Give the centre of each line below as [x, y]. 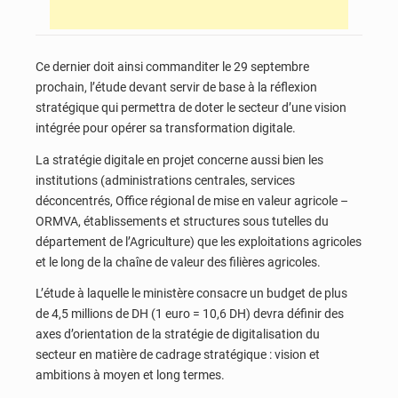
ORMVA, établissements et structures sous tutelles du [182, 221]
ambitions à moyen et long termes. [130, 375]
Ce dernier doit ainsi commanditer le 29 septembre [172, 66]
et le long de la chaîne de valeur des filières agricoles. [178, 262]
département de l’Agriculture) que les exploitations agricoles [199, 241]
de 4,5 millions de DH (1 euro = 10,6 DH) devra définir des [190, 314]
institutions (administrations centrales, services [165, 180]
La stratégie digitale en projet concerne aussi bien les [179, 159]
